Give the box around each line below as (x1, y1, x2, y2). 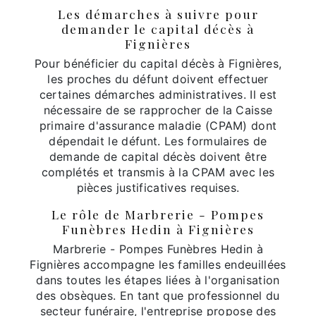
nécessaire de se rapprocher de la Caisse (43, 103, 273, 118)
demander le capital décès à (61, 20, 255, 37)
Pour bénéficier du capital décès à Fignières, (34, 56, 282, 71)
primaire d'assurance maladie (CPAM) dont (39, 119, 277, 133)
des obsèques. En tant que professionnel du (36, 288, 280, 303)
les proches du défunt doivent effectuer (47, 72, 269, 87)
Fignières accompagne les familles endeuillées (30, 257, 286, 272)
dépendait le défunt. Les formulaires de (49, 134, 267, 149)
